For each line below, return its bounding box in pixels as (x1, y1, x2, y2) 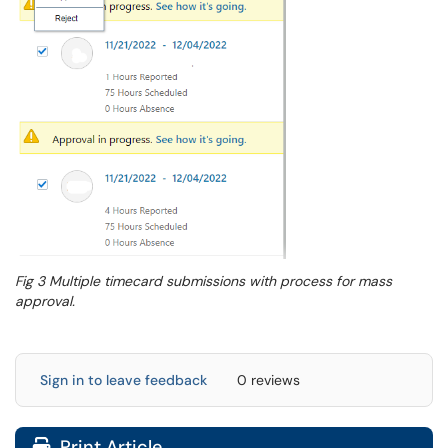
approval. (15, 291, 75, 310)
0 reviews (237, 370, 300, 389)
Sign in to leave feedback (40, 370, 207, 389)
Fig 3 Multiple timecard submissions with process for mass (15, 271, 392, 290)
